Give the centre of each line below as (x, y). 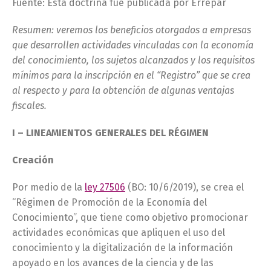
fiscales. (29, 106)
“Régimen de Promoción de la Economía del (109, 202)
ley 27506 (105, 187)
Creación (33, 160)
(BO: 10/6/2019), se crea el (184, 187)
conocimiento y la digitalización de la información (122, 248)
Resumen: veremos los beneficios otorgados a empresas (132, 30)
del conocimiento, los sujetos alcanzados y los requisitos (133, 60)
